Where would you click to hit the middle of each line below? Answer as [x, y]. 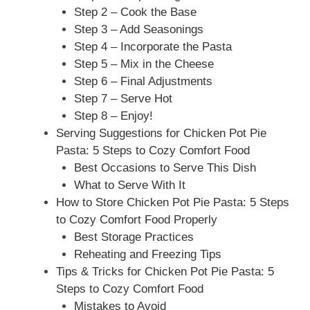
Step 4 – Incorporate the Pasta [153, 47]
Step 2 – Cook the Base [135, 12]
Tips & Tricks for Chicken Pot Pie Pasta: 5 [165, 272]
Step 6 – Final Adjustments [143, 82]
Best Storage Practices [134, 237]
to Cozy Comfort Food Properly [137, 220]
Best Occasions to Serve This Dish [165, 168]
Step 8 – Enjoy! [113, 116]
